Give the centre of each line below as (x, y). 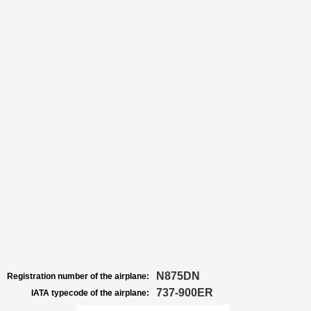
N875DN (178, 276)
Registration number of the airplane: (78, 276)
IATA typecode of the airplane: (90, 293)
